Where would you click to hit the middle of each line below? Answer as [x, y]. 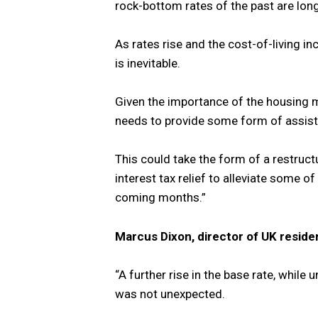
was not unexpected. [170, 294]
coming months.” [160, 198]
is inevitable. [148, 64]
